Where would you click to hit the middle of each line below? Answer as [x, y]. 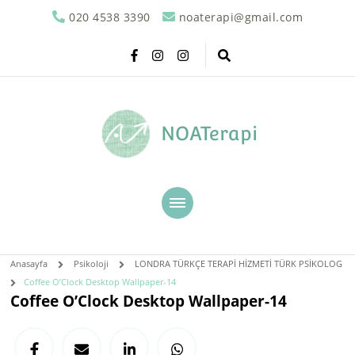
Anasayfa [29, 263]
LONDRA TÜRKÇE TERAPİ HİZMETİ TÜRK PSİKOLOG [239, 263]
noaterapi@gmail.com [240, 17]
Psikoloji [92, 263]
